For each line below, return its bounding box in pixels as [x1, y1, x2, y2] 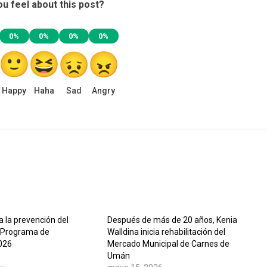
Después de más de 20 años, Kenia [107, 215, 237, 225]
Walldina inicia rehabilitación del [107, 226, 225, 237]
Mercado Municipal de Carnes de [107, 238, 229, 249]
